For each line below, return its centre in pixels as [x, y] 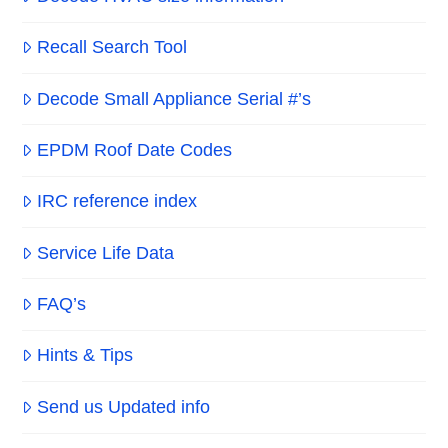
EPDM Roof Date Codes [134, 149]
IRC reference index [116, 201]
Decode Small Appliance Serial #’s [173, 98]
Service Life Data [105, 252]
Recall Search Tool [111, 47]
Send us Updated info [123, 406]
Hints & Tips [84, 355]
